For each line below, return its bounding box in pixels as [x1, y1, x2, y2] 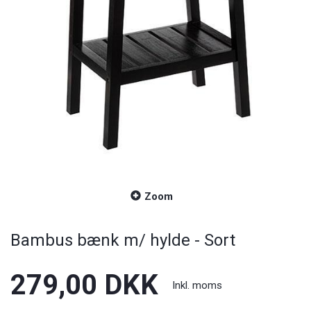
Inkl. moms [172, 279, 222, 292]
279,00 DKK [10, 269, 158, 301]
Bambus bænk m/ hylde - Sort [10, 230, 235, 250]
